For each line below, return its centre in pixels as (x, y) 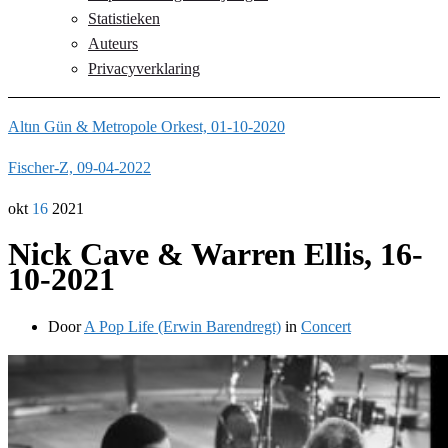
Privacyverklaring (144, 68)
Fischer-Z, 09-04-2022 (79, 167)
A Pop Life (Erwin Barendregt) (182, 326)
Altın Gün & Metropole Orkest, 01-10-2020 (146, 126)
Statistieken (124, 18)
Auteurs (113, 43)
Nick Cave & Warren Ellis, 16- (215, 254)
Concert (326, 326)
